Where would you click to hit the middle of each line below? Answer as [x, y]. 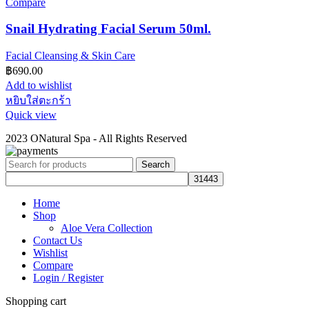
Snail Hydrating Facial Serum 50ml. [108, 29]
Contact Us [58, 241]
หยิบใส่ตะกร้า [38, 101]
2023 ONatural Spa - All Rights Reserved [96, 139]
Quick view [31, 115]
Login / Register [68, 278]
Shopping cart [36, 301]
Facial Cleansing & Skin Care [70, 56]
